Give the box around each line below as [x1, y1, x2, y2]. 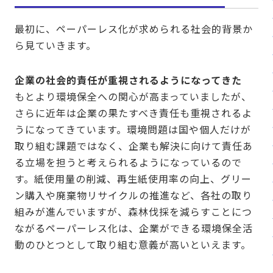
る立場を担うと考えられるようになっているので [15, 155, 242, 170]
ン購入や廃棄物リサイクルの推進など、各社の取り [15, 188, 252, 203]
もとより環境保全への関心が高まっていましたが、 [15, 89, 252, 104]
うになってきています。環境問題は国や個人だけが [15, 122, 251, 137]
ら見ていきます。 [15, 38, 96, 53]
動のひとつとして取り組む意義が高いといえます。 [15, 237, 251, 252]
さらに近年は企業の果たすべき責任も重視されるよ [15, 105, 252, 121]
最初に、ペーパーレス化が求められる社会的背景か [15, 21, 253, 37]
